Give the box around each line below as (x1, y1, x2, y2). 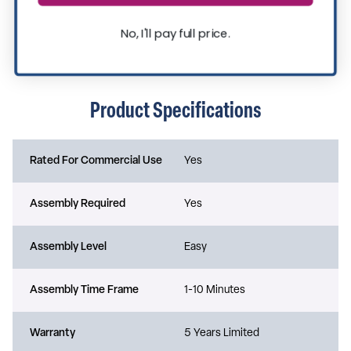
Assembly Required (30, 197, 125, 210)
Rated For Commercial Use (30, 154, 162, 167)
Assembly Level (30, 241, 107, 253)
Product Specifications (89, 95, 262, 124)
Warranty (30, 327, 75, 339)
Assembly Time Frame (30, 284, 139, 296)
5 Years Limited (184, 327, 259, 339)
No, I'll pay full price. (121, 24, 230, 42)
